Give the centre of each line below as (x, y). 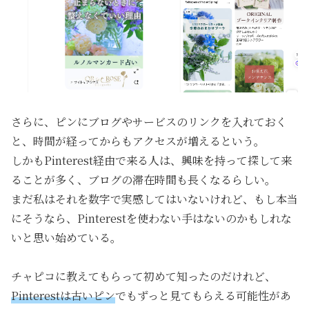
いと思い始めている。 (66, 237)
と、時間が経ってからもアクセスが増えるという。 (138, 141)
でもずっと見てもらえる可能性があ (203, 295)
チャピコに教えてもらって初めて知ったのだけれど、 (143, 276)
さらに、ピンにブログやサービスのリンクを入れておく (149, 121)
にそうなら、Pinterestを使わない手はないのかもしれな (151, 218)
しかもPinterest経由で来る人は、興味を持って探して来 (151, 160)
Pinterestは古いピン (63, 295)
